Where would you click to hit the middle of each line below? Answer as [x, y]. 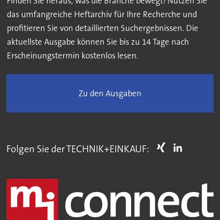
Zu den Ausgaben [110, 94]
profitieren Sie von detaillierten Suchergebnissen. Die [102, 28]
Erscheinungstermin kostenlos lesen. [72, 55]
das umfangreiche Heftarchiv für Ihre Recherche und [102, 14]
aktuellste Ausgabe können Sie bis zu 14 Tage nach [98, 41]
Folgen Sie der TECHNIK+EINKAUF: [78, 149]
